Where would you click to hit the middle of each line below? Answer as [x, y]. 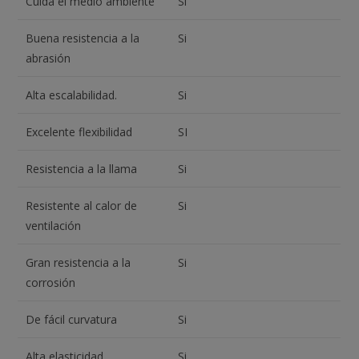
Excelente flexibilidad [79, 132]
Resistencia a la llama [82, 169]
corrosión [51, 283]
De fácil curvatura [72, 320]
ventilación [54, 226]
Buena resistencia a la [83, 38]
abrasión [48, 58]
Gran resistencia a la [79, 263]
